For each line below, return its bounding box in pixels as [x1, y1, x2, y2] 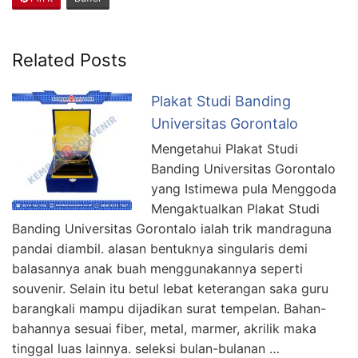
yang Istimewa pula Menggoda [151, 181, 336, 197]
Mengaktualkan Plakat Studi [151, 201, 320, 217]
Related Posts [12, 50, 127, 71]
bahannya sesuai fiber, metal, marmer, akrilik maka [12, 320, 316, 337]
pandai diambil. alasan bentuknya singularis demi [12, 241, 308, 257]
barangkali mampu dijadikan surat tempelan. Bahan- [12, 300, 326, 317]
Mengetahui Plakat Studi [151, 141, 298, 157]
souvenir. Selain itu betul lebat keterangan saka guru [12, 280, 328, 297]
